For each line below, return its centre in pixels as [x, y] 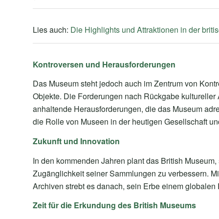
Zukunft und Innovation [76, 141]
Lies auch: [52, 30]
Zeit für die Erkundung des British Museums [114, 205]
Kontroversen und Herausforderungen [104, 64]
